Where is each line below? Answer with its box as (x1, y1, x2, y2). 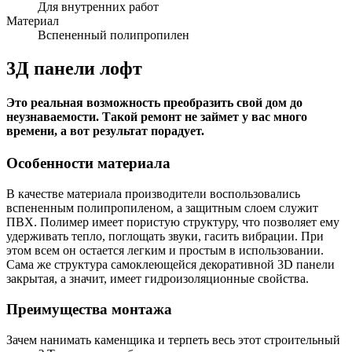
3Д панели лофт (6, 57, 142, 79)
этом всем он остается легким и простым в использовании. (6, 244, 324, 258)
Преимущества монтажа (6, 300, 172, 317)
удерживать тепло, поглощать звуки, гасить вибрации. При (6, 229, 324, 244)
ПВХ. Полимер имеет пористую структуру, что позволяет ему (6, 215, 339, 229)
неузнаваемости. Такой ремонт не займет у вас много (6, 110, 307, 124)
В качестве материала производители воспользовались (6, 187, 300, 201)
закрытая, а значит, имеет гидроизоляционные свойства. (6, 272, 309, 286)
